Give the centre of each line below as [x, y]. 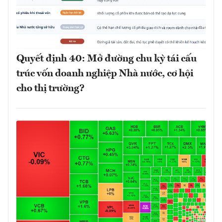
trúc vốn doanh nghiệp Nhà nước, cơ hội [105, 74]
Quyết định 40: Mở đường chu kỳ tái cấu [107, 59]
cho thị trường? [51, 88]
